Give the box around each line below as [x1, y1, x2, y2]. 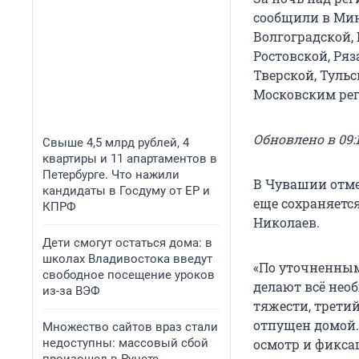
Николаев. [253, 214, 320, 232]
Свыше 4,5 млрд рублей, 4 [42, 135, 189, 150]
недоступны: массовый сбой [42, 336, 208, 350]
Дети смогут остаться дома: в [42, 236, 212, 250]
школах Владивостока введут [42, 252, 212, 266]
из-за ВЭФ [42, 284, 100, 298]
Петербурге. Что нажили [42, 167, 179, 182]
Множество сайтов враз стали [42, 320, 218, 334]
